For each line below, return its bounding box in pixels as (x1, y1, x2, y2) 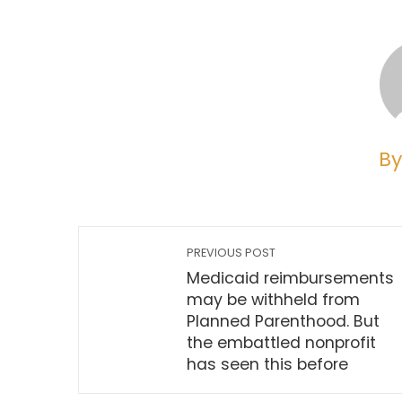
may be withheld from (187, 289, 360, 310)
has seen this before (187, 354, 348, 375)
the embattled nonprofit (187, 332, 376, 354)
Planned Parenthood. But (187, 310, 380, 332)
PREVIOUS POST (187, 245, 275, 260)
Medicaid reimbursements (187, 267, 394, 289)
